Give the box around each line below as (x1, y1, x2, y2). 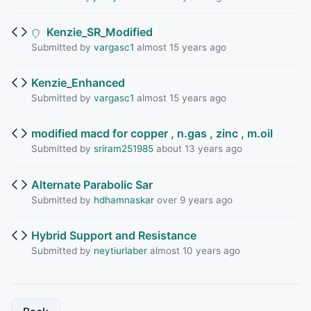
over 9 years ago (153, 194, 233, 205)
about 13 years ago (153, 143, 242, 155)
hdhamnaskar (93, 194, 154, 205)
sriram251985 (93, 143, 153, 155)
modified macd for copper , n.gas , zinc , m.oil (31, 126, 273, 141)
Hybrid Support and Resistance (31, 228, 196, 242)
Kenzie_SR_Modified (44, 24, 153, 39)
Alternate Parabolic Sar (31, 177, 153, 192)
